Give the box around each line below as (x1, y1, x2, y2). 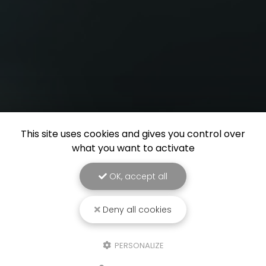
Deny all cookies (100, 204, 172, 216)
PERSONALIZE (112, 240, 164, 251)
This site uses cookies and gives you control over (21, 127, 245, 141)
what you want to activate (71, 141, 195, 155)
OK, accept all (107, 170, 167, 182)
